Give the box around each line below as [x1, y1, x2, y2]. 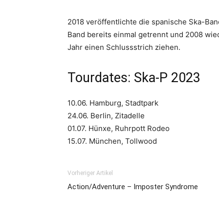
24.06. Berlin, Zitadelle [67, 111, 145, 120]
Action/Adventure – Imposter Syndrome [67, 182, 198, 191]
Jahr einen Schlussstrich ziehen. [67, 43, 180, 52]
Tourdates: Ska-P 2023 [67, 70, 200, 86]
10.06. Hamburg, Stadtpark [67, 98, 158, 108]
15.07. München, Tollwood [67, 136, 157, 146]
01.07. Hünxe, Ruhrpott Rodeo [67, 124, 170, 133]
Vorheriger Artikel [67, 170, 113, 176]
